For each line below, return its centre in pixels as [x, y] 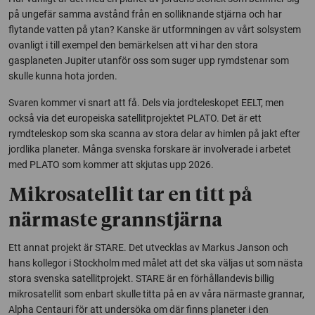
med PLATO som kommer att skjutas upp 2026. [111, 165]
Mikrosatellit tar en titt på [130, 196]
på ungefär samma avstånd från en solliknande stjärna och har [145, 14]
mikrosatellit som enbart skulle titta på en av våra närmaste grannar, [156, 294]
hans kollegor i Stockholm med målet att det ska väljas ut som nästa [156, 263]
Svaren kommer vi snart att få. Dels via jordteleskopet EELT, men [146, 103]
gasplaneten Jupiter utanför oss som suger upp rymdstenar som [149, 61]
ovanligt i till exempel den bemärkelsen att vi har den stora [133, 45]
